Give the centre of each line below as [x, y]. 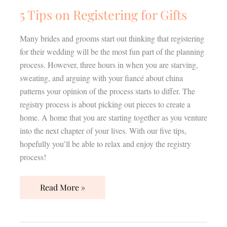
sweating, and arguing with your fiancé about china [101, 78]
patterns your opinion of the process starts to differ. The [107, 91]
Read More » [62, 187]
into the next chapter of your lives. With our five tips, [103, 130]
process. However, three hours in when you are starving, [109, 64]
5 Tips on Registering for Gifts [103, 14]
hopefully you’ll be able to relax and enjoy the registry [105, 143]
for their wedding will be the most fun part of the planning [112, 51]
